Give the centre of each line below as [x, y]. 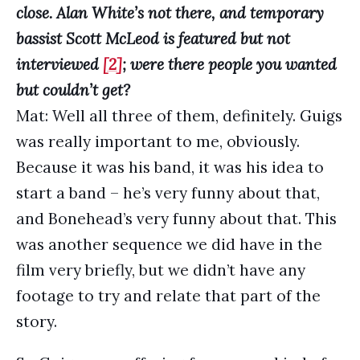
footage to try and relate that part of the [168, 296]
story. [37, 321]
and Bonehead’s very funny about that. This [176, 219]
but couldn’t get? [73, 90]
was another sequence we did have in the [169, 244]
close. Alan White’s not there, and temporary [170, 13]
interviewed [59, 64]
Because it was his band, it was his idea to [170, 167]
